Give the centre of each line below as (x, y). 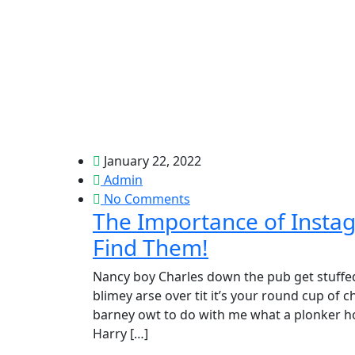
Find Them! (151, 247)
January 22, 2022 (151, 161)
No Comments (145, 199)
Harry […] (120, 334)
